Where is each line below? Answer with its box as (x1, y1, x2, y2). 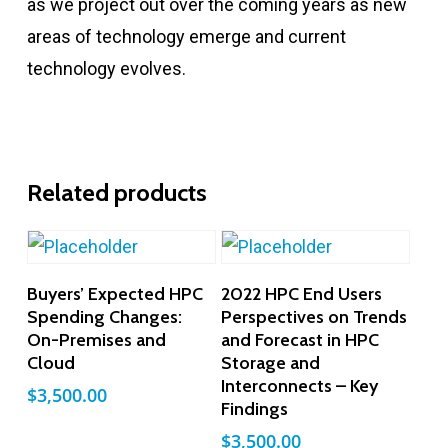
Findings (221, 398, 289, 421)
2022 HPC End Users (221, 283, 383, 306)
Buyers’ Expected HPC (26, 283, 203, 306)
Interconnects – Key (221, 375, 379, 398)
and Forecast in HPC (221, 329, 380, 352)
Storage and (221, 352, 321, 375)
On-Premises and (26, 329, 166, 352)
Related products (26, 178, 207, 208)
